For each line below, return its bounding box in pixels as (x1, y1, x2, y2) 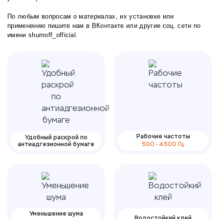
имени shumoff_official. (7, 31, 78, 39)
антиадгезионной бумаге (18, 140, 94, 148)
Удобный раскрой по (24, 133, 88, 141)
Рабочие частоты (136, 132, 190, 140)
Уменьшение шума (29, 210, 83, 218)
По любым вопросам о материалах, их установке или (7, 13, 174, 21)
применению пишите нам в (7, 22, 92, 30)
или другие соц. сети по (124, 22, 201, 30)
